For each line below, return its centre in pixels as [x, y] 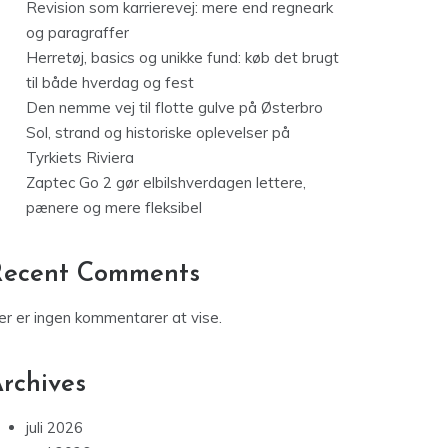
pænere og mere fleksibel [114, 208]
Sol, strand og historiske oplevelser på [158, 133]
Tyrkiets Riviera [80, 158]
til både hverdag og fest [110, 83]
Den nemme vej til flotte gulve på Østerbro [174, 108]
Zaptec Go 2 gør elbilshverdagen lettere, [166, 183]
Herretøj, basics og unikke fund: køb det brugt [182, 58]
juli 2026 [54, 428]
